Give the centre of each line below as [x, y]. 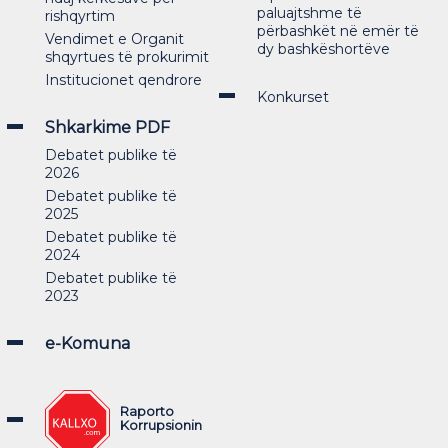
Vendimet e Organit [114, 39]
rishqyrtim [80, 16]
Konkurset [292, 97]
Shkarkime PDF [107, 127]
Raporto [147, 411]
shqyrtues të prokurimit [127, 57]
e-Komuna [87, 343]
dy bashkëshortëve [323, 49]
